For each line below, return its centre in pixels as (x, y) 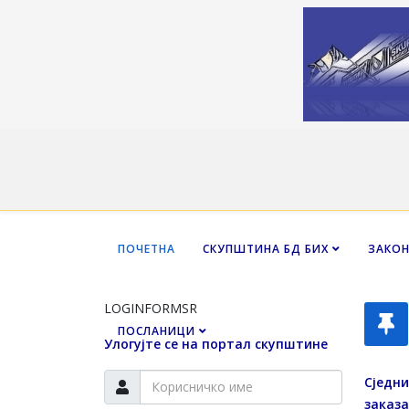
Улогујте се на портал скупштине (216, 343)
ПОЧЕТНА (147, 248)
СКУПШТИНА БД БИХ (266, 248)
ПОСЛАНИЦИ (157, 330)
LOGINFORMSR (151, 308)
